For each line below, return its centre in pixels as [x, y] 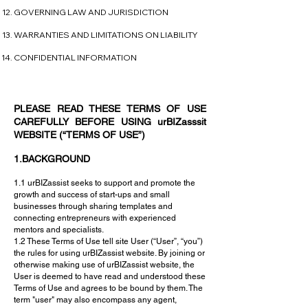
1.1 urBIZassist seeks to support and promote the [104, 183]
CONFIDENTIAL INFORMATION [75, 57]
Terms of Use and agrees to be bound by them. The [108, 288]
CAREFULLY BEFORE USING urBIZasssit [110, 122]
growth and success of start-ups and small [92, 195]
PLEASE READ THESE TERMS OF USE [110, 109]
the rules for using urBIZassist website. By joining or [109, 253]
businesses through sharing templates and [93, 206]
